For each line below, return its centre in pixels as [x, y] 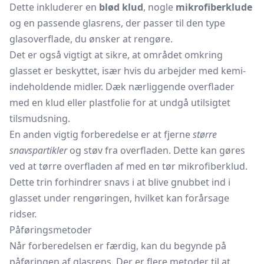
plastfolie [110, 103]
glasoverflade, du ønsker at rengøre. [91, 39]
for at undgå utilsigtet [180, 103]
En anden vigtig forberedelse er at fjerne [101, 134]
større [205, 134]
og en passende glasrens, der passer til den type [117, 23]
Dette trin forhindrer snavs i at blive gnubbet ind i [120, 182]
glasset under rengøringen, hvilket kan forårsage [119, 198]
